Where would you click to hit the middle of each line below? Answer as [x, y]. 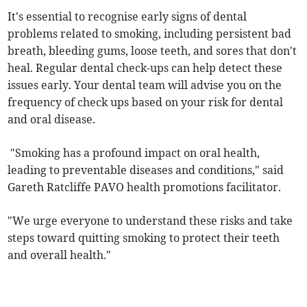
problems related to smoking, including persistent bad [150, 34]
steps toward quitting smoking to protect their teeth [144, 238]
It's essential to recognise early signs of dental [127, 17]
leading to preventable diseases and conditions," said [146, 170]
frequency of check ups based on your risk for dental [146, 102]
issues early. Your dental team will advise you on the [145, 85]
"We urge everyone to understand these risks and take [150, 221]
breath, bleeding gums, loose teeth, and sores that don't [152, 51]
